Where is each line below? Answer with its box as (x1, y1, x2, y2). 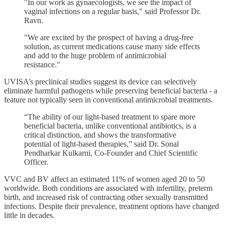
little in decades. (4, 210, 55, 219)
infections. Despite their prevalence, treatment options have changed (4, 201, 219, 210)
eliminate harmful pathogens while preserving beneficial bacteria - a (4, 86, 217, 95)
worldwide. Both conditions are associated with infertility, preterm (4, 183, 212, 192)
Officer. (24, 157, 48, 166)
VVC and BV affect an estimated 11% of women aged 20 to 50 (4, 174, 205, 183)
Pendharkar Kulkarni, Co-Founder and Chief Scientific (24, 148, 198, 157)
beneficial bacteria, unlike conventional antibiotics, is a (24, 121, 196, 130)
